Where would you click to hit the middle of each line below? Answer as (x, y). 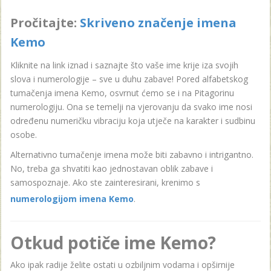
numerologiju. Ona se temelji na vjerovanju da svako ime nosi (131, 107)
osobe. (24, 135)
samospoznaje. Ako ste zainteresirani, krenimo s (105, 182)
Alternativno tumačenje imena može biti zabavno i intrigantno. (132, 155)
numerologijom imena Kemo (72, 199)
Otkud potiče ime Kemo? (113, 243)
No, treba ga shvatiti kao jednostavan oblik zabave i (112, 168)
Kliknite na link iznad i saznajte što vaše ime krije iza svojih (124, 65)
